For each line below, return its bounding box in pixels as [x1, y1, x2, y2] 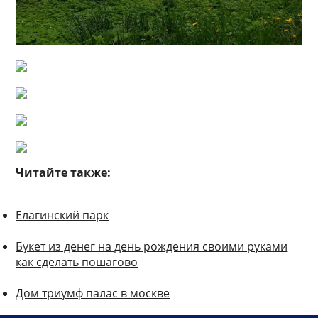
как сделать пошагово [16, 254, 138, 270]
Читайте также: [16, 165, 111, 181]
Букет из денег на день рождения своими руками [16, 238, 288, 255]
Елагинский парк [16, 207, 109, 224]
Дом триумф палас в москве [16, 285, 170, 302]
